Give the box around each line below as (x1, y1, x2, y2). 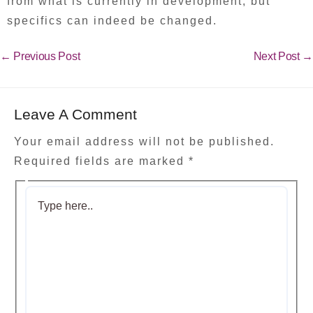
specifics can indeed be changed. (7, 15, 217, 27)
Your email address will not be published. (14, 135, 275, 147)
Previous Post (10, 50, 80, 62)
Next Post (253, 50, 303, 62)
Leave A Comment (14, 106, 137, 124)
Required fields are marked (14, 154, 189, 167)
